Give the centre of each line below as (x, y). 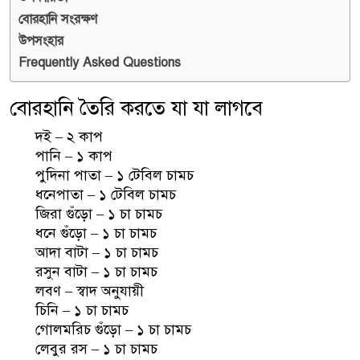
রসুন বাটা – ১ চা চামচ (96, 271)
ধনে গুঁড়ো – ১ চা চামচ (96, 233)
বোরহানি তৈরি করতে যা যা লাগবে (136, 108)
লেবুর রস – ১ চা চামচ (96, 348)
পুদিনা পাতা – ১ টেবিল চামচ (115, 175)
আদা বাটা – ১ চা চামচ (97, 252)
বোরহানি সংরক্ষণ (58, 19)
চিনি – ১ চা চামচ (82, 310)
